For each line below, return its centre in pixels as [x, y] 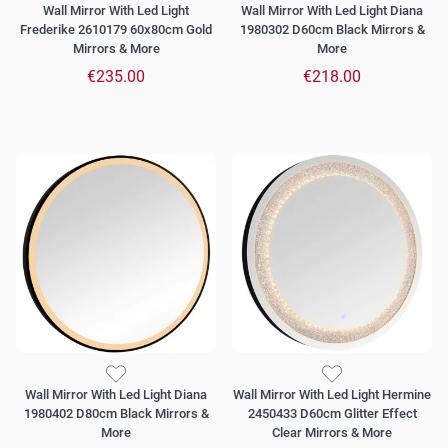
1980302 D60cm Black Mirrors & [332, 30]
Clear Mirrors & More [332, 433]
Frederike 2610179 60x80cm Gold [116, 30]
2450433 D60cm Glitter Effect [332, 414]
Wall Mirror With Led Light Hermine [332, 395]
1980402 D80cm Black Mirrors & [116, 414]
